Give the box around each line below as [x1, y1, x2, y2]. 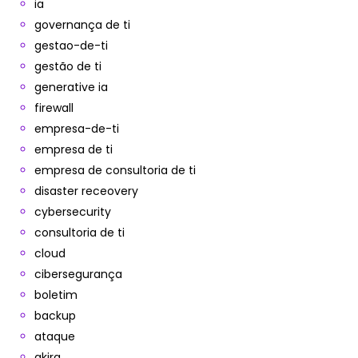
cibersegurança [34, 266, 122, 282]
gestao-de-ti [34, 38, 108, 54]
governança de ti [34, 17, 130, 33]
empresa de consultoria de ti [34, 162, 196, 178]
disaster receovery [34, 183, 138, 199]
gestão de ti [34, 58, 101, 74]
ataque [34, 328, 75, 344]
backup [34, 308, 76, 324]
